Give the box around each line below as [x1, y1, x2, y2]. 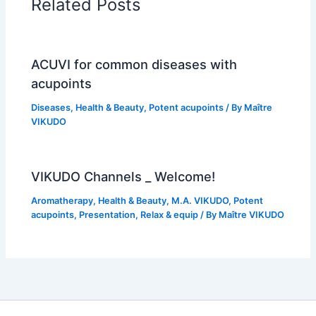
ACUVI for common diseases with [31, 56, 238, 73]
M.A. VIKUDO [171, 195, 229, 207]
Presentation [79, 209, 136, 221]
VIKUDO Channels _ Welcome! [31, 169, 216, 185]
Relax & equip [140, 209, 199, 221]
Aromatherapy [31, 195, 94, 207]
